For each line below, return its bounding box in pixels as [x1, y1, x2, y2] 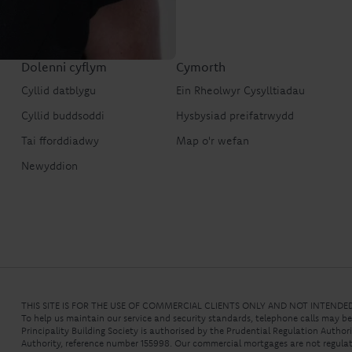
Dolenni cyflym [21, 59, 108, 75]
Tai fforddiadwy [21, 134, 100, 148]
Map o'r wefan [176, 134, 250, 148]
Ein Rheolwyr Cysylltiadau [176, 83, 306, 98]
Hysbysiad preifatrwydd [176, 108, 295, 123]
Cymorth [176, 59, 226, 75]
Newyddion [21, 159, 79, 174]
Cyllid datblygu [21, 83, 97, 98]
